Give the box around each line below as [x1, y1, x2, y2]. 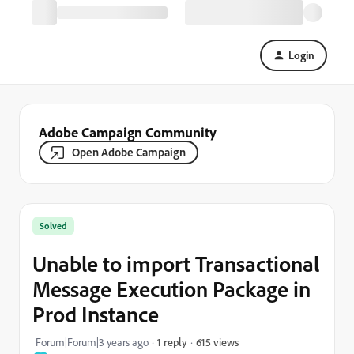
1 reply [157, 335, 187, 348]
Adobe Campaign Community [39, 123, 217, 141]
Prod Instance [32, 300, 159, 328]
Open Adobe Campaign [72, 145, 186, 160]
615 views [196, 334, 239, 348]
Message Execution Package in [32, 275, 311, 303]
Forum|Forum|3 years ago [36, 335, 149, 348]
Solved [40, 220, 67, 232]
